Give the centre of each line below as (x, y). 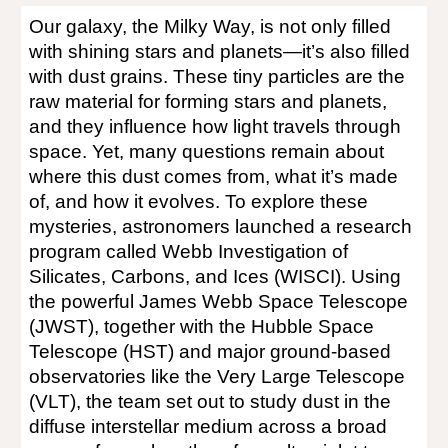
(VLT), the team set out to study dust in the (210, 401)
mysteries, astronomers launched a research (221, 226)
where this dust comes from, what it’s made (214, 176)
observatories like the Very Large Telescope (217, 376)
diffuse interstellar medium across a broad (208, 426)
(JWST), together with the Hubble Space (202, 326)
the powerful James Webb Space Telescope (219, 301)
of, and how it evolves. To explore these (199, 201)
